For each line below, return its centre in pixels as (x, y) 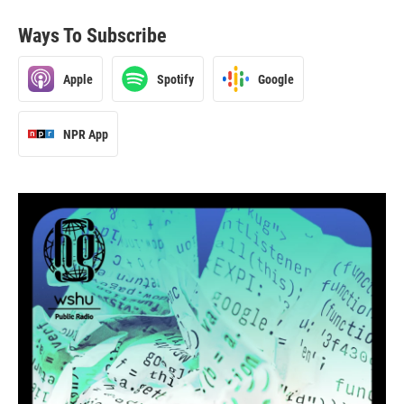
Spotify (175, 79)
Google (276, 79)
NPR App (86, 134)
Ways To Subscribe (92, 36)
